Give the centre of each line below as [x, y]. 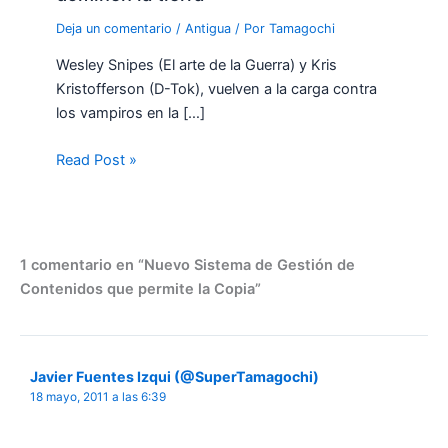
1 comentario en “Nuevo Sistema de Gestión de [187, 264]
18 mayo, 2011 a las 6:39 [97, 397]
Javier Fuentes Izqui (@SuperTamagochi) [174, 377]
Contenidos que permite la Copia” [140, 288]
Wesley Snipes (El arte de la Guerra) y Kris [197, 65]
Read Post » [97, 160]
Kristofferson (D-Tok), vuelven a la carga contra [217, 89]
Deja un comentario [114, 28]
